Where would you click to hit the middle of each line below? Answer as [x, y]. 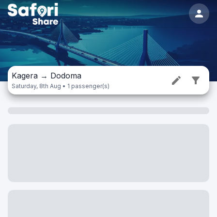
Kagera [25, 76]
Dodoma [66, 76]
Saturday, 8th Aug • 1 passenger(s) [61, 86]
